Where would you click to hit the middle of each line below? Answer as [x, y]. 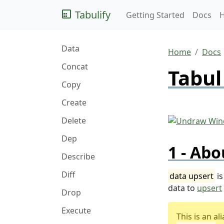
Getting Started [155, 15]
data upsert [192, 176]
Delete [74, 120]
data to [182, 188]
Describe [78, 156]
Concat [75, 66]
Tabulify [91, 15]
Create [74, 102]
